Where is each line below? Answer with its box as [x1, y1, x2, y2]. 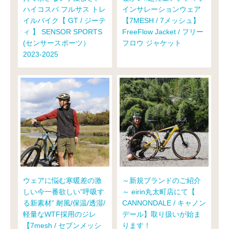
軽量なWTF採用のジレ [23, 210, 96, 219]
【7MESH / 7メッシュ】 [122, 16, 200, 25]
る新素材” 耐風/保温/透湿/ [23, 199, 105, 208]
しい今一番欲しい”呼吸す [23, 188, 104, 196]
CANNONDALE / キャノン [122, 199, 206, 208]
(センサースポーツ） [23, 39, 90, 48]
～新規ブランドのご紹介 [122, 176, 201, 185]
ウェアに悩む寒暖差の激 [23, 176, 102, 185]
